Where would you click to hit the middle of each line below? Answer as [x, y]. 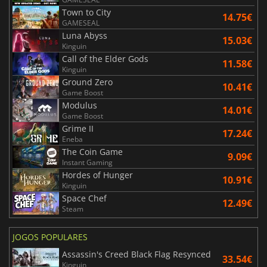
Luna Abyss [85, 35]
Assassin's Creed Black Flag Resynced [136, 254]
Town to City [86, 12]
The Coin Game [92, 151]
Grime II [78, 128]
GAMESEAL [81, 23]
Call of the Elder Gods [105, 58]
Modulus [80, 105]
